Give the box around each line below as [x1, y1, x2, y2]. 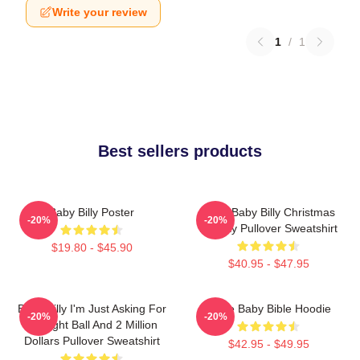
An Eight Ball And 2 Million [26, 317, 157, 331]
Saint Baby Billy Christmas [202, 205, 335, 219]
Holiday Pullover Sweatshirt [199, 221, 337, 235]
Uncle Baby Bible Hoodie [206, 301, 331, 315]
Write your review [52, 5, 147, 18]
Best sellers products [98, 141, 262, 160]
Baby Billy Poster [49, 205, 134, 219]
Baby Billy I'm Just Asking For [17, 301, 166, 315]
